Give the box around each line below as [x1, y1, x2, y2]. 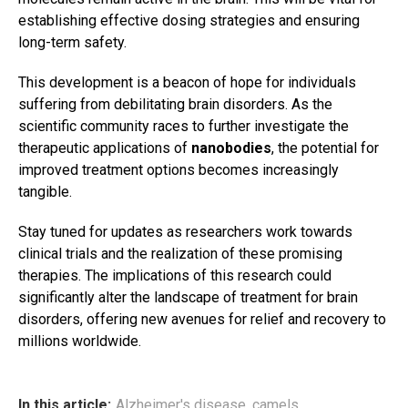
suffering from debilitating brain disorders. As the [18, 96, 332, 114]
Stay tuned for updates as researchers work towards [18, 223, 352, 241]
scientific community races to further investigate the [18, 117, 349, 136]
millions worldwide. [18, 332, 141, 351]
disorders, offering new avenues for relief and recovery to [18, 311, 386, 329]
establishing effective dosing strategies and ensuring [18, 12, 360, 30]
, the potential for [271, 139, 379, 158]
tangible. [18, 183, 72, 201]
